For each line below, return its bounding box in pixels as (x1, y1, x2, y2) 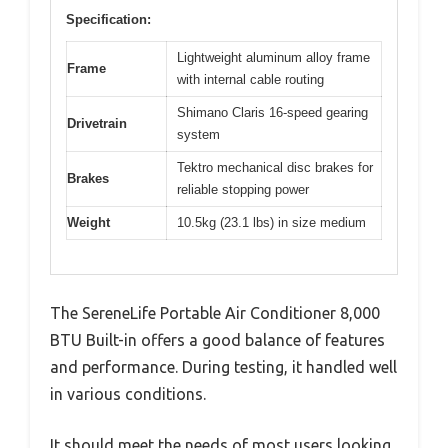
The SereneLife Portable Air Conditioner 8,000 (50, 304, 380, 323)
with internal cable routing (177, 71, 324, 87)
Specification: (66, 11, 151, 27)
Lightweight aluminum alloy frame (177, 49, 370, 65)
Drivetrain (67, 115, 127, 131)
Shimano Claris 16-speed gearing (177, 104, 368, 120)
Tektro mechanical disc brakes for (177, 159, 373, 175)
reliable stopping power (177, 181, 309, 197)
